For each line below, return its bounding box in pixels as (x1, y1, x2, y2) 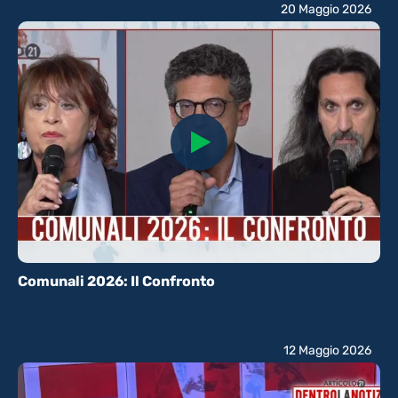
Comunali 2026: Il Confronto (18, 273, 215, 291)
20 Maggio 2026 (281, 2, 371, 18)
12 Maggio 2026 (283, 343, 371, 359)
